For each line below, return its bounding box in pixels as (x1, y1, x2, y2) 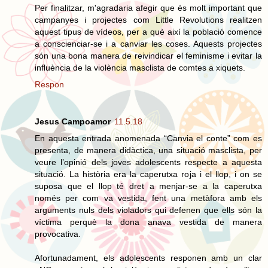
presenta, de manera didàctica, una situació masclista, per (35, 145, 262, 155)
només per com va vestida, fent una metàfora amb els (35, 193, 262, 203)
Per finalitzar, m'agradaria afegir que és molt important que (35, 2, 262, 13)
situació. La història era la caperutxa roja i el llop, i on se (35, 169, 262, 179)
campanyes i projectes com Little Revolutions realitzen (35, 14, 262, 25)
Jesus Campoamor (35, 116, 111, 126)
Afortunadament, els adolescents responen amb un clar (35, 252, 262, 263)
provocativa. (35, 229, 81, 239)
